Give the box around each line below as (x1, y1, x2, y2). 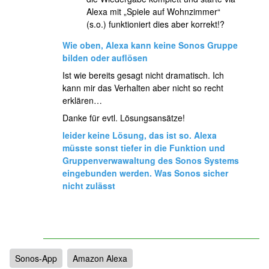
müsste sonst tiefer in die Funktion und (62, 142, 225, 154)
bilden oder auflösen (62, 52, 148, 64)
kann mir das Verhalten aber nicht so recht (62, 82, 223, 94)
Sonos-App (15, 252, 57, 264)
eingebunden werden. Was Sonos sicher (62, 167, 228, 179)
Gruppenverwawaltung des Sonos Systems (62, 154, 239, 166)
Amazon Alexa (73, 252, 127, 264)
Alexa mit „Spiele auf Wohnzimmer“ (86, 5, 220, 17)
